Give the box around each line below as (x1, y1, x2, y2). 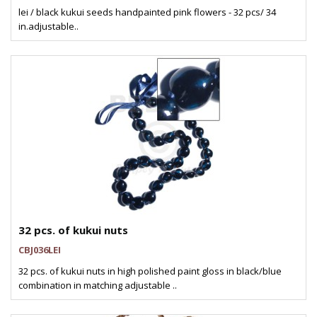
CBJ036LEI (18, 243, 61, 256)
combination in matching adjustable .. (18, 279, 177, 292)
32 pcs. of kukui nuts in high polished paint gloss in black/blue (18, 265, 282, 277)
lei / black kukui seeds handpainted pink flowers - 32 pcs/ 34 (18, 6, 276, 18)
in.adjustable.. (18, 20, 79, 33)
